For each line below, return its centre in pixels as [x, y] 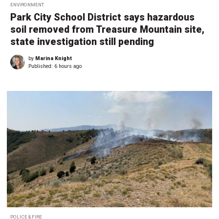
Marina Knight [54, 59]
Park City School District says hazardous [102, 18]
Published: [41, 66]
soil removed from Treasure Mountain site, [107, 30]
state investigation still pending [82, 42]
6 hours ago [68, 66]
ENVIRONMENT [27, 5]
